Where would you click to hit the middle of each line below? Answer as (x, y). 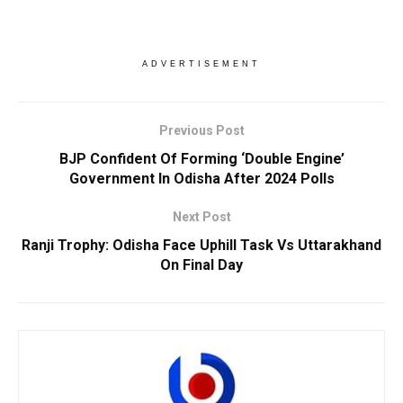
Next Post (201, 217)
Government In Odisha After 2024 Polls (201, 179)
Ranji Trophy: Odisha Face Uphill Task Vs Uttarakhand (201, 246)
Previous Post (201, 131)
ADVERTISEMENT (201, 64)
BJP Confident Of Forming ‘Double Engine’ (201, 159)
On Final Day (201, 265)
